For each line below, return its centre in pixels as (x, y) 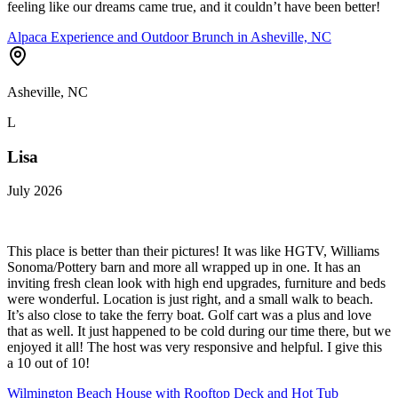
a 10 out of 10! (48, 363)
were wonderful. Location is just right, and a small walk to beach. (190, 299)
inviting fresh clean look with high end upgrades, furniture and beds (196, 283)
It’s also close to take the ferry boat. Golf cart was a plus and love (189, 315)
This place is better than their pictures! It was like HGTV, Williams (193, 251)
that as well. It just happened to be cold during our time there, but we (199, 331)
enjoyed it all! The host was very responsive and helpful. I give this (195, 347)
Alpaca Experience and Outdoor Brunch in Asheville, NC (169, 36)
